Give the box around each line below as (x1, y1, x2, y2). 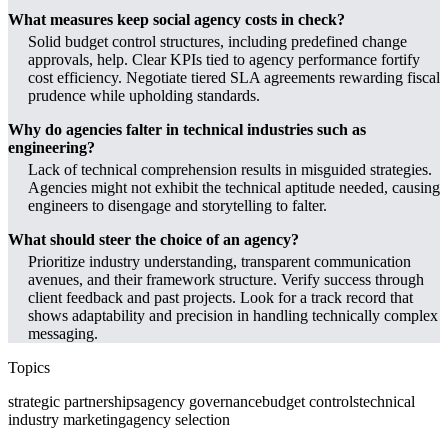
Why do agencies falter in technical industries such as (8, 120, 366, 138)
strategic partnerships (8, 392, 140, 410)
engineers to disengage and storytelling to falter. (28, 196, 327, 214)
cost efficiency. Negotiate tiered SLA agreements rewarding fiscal (28, 68, 440, 86)
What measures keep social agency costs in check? (8, 10, 345, 28)
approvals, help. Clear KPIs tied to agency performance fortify (28, 50, 420, 68)
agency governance (140, 392, 262, 410)
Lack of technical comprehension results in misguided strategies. (28, 160, 432, 178)
